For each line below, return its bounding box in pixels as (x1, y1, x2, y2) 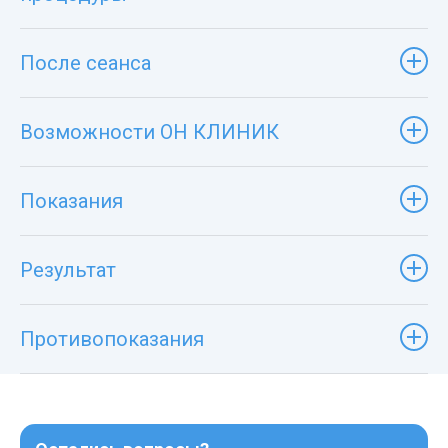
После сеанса (20, 50, 151, 75)
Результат (20, 257, 116, 282)
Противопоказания (20, 326, 204, 351)
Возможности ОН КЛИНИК (20, 119, 279, 144)
